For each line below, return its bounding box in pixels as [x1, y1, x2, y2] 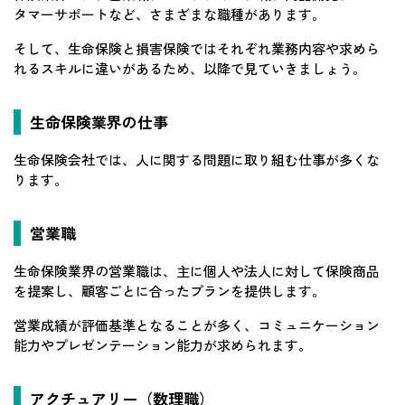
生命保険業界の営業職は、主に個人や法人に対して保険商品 [14, 260, 380, 280]
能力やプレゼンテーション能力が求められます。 [14, 334, 312, 354]
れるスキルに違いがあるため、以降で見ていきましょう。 [14, 58, 366, 78]
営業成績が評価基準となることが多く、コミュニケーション [14, 315, 380, 334]
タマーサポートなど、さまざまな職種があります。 [14, 4, 325, 24]
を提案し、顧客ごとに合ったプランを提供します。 [14, 280, 325, 300]
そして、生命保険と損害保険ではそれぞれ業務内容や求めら [14, 38, 380, 58]
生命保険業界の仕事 [30, 109, 168, 133]
